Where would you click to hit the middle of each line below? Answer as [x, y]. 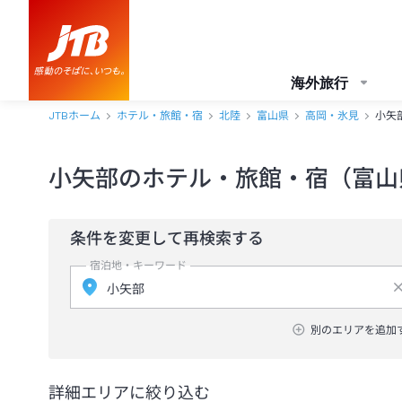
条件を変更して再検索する [167, 238]
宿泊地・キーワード [138, 266]
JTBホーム [74, 116]
